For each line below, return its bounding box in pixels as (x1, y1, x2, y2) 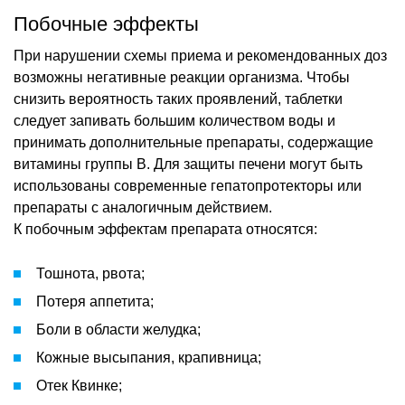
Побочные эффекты (14, 12, 199, 35)
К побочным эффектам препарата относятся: (14, 221, 317, 237)
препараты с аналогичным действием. (14, 199, 272, 215)
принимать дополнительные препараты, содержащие (14, 134, 373, 150)
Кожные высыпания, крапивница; (36, 349, 261, 365)
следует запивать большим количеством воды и (14, 112, 335, 128)
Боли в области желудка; (36, 321, 201, 337)
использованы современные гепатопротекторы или (14, 177, 362, 193)
